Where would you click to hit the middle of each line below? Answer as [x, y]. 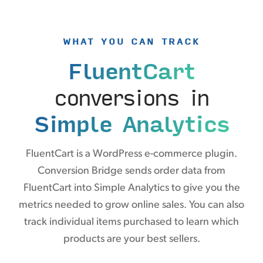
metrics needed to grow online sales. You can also [131, 205]
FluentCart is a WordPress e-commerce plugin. [131, 154]
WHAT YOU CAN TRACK [131, 41]
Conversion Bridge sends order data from [131, 171]
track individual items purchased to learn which [131, 222]
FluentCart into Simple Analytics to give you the [131, 188]
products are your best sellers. [131, 239]
